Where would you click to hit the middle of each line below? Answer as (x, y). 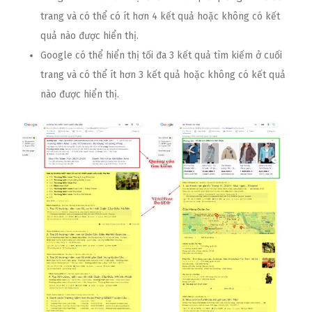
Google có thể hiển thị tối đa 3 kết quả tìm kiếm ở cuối (161, 55)
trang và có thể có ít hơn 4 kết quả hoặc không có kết (160, 16)
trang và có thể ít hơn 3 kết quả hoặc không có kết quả (163, 75)
